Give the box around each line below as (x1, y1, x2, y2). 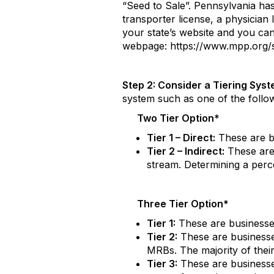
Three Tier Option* (122, 198, 229, 210)
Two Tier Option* (122, 112, 220, 124)
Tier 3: (147, 257, 177, 270)
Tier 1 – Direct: (147, 131, 215, 144)
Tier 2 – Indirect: (147, 145, 224, 157)
